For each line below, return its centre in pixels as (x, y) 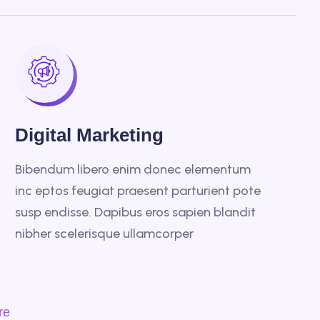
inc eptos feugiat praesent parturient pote (137, 191)
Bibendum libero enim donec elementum (132, 169)
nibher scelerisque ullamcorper (104, 234)
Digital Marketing (89, 135)
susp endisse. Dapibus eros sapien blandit (135, 212)
